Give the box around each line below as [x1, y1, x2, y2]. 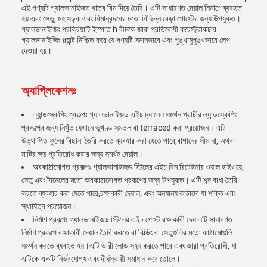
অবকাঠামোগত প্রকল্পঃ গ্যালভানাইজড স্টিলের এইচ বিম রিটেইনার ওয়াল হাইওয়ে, [33, 162, 244, 172]
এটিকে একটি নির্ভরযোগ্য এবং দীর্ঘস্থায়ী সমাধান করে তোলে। [21, 254, 181, 263]
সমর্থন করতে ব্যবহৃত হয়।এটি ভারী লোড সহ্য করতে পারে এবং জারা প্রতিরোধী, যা [21, 241, 237, 250]
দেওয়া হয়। [21, 46, 52, 55]
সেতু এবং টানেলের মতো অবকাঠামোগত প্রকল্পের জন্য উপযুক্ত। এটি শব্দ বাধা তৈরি [21, 175, 237, 185]
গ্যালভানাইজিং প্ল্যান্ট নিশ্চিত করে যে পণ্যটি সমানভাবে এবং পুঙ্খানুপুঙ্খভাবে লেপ [21, 35, 230, 45]
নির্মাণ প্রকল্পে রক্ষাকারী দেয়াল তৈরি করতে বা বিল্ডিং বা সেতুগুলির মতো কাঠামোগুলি [21, 228, 232, 237]
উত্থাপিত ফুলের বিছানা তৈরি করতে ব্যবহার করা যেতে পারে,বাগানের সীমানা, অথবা [21, 136, 235, 145]
